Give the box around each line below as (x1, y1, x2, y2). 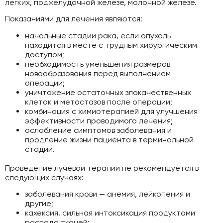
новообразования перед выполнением (25, 68, 171, 78)
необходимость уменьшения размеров (25, 59, 170, 69)
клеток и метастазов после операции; (25, 97, 172, 107)
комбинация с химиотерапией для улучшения (25, 106, 198, 116)
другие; (25, 198, 53, 208)
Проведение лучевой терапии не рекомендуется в (5, 163, 199, 173)
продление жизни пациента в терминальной (25, 134, 194, 144)
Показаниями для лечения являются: (5, 14, 142, 24)
